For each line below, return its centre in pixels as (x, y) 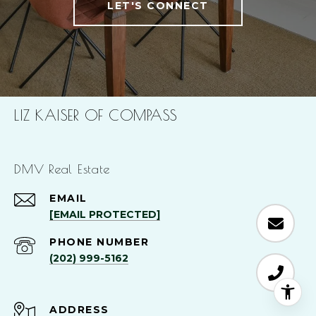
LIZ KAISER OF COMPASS (96, 115)
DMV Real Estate (62, 169)
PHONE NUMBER (99, 242)
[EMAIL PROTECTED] (105, 214)
